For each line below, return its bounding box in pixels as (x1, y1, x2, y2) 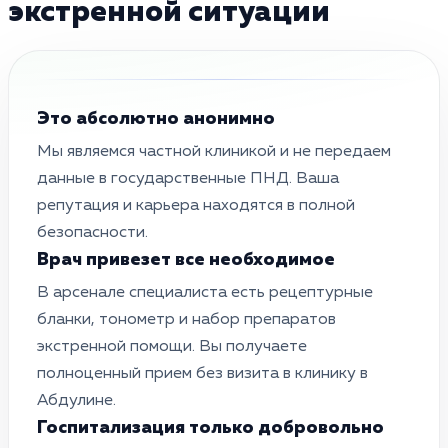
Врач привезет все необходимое (37, 250, 335, 269)
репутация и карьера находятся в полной (37, 197, 355, 214)
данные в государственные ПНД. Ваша (37, 170, 339, 187)
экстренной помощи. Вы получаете (37, 338, 307, 355)
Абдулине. (37, 392, 116, 409)
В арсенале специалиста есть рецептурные (37, 284, 373, 301)
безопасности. (37, 224, 148, 241)
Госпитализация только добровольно (37, 418, 384, 437)
